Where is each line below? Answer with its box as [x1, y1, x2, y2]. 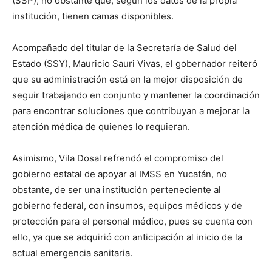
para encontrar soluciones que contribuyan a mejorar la [12, 105, 250, 117]
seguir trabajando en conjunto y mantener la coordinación [12, 89, 260, 101]
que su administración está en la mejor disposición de [12, 73, 243, 86]
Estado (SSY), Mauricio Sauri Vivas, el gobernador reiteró [12, 58, 257, 70]
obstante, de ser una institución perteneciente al [12, 184, 221, 196]
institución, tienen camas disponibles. [12, 10, 174, 22]
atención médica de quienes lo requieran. [12, 121, 190, 133]
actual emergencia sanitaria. [12, 247, 132, 259]
